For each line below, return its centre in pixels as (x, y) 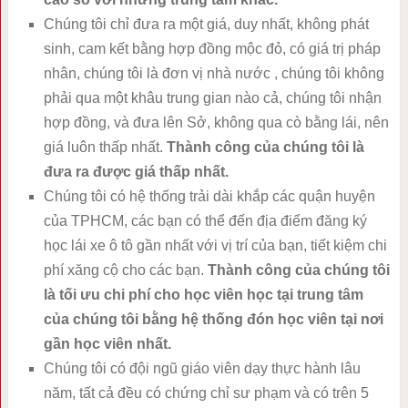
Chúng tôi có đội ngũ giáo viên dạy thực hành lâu (202, 369)
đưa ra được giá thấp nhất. (136, 172)
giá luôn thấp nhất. (105, 148)
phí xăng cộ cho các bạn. (125, 270)
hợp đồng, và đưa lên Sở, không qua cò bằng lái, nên (216, 123)
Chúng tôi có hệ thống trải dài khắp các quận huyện (209, 197)
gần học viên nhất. (107, 344)
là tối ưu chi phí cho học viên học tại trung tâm (203, 295)
